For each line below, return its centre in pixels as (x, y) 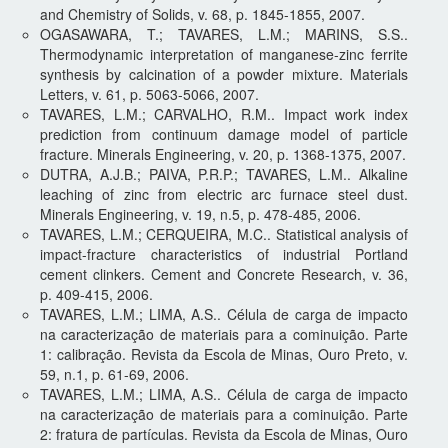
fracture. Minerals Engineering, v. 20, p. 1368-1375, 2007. (223, 153)
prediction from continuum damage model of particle (224, 133)
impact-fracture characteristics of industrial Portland (224, 253)
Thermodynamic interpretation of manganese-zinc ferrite (224, 53)
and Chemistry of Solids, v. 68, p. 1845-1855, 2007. (202, 13)
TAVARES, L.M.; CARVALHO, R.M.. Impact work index (224, 113)
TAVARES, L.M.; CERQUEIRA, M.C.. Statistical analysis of (224, 233)
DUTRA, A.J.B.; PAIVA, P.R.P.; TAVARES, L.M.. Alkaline (224, 173)
